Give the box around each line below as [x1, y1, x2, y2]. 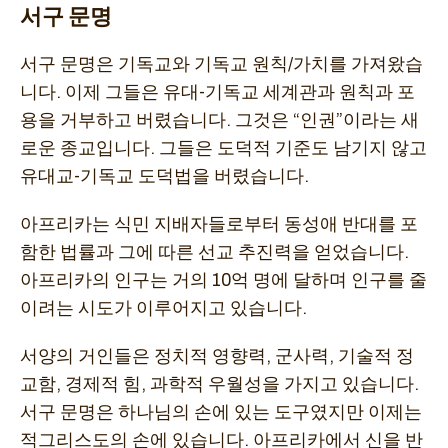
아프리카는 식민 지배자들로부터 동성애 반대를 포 [20, 215, 418, 234]
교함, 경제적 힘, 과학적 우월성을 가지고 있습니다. [20, 375, 419, 394]
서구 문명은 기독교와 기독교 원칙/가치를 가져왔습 [20, 55, 423, 74]
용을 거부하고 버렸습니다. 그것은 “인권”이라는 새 [20, 111, 419, 130]
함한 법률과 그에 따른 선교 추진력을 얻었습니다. [20, 243, 409, 262]
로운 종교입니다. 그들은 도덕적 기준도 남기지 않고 [20, 139, 427, 158]
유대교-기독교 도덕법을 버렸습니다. [20, 167, 309, 186]
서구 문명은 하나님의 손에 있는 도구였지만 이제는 [20, 403, 422, 422]
